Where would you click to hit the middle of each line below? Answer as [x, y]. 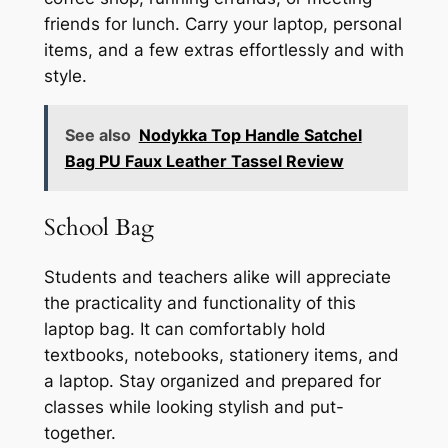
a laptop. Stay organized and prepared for [212, 381]
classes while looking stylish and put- [193, 407]
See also [97, 135]
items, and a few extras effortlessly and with [223, 49]
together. [79, 433]
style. [65, 75]
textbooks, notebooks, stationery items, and [221, 355]
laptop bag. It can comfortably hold [184, 329]
